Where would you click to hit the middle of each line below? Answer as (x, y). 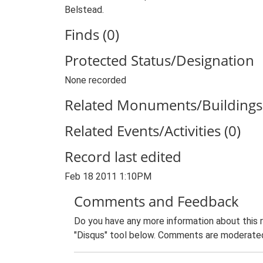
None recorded (95, 80)
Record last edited (123, 156)
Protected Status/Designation (159, 60)
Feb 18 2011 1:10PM (108, 176)
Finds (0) (92, 34)
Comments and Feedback (156, 201)
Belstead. (84, 10)
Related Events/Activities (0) (153, 131)
